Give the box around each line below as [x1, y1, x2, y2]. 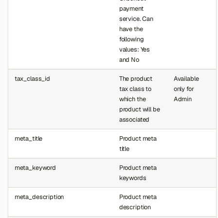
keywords [119, 173, 146, 182]
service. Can [119, 14, 153, 23]
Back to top [96, 181, 133, 190]
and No [119, 55, 139, 64]
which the [119, 94, 146, 103]
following [119, 35, 144, 43]
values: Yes [119, 45, 150, 54]
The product [119, 74, 153, 83]
